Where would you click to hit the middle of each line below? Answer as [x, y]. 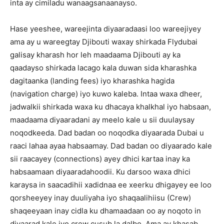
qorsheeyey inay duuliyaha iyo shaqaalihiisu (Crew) [100, 198]
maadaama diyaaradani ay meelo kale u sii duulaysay [102, 120]
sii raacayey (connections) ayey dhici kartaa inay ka [100, 159]
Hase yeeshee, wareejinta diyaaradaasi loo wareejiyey [105, 29]
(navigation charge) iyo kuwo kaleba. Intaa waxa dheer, [106, 94]
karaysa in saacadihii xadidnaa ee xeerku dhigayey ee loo [111, 185]
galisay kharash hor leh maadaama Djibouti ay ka [95, 55]
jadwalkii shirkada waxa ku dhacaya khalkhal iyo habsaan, [110, 107]
